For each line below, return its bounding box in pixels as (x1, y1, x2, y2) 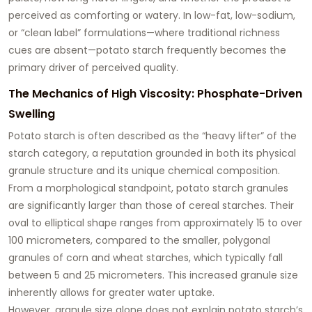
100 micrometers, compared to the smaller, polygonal (8, 233, 270, 247)
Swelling (8, 105, 55, 122)
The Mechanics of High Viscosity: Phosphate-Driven (8, 85, 302, 102)
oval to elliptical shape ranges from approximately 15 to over (8, 215, 302, 230)
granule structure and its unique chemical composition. (8, 163, 280, 178)
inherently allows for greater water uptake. (8, 285, 214, 299)
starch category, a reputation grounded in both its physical (8, 146, 296, 160)
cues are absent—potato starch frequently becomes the (8, 42, 286, 57)
